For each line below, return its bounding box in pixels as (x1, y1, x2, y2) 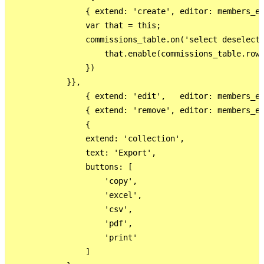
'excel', (10, 190, 142, 200)
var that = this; (10, 20, 161, 30)
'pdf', (10, 218, 133, 228)
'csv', (10, 204, 133, 214)
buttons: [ (10, 161, 133, 171)
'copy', (10, 176, 137, 186)
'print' (10, 232, 137, 242)
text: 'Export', (10, 147, 156, 157)
